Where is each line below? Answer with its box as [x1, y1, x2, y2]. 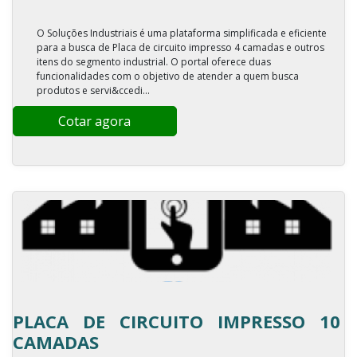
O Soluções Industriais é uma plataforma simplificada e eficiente [37, 26, 327, 40]
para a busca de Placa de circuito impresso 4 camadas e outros [37, 41, 324, 54]
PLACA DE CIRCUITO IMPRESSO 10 [13, 309, 340, 333]
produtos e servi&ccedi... [37, 84, 150, 97]
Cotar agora [58, 112, 131, 130]
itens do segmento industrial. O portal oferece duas [37, 55, 271, 69]
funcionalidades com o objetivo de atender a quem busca [37, 69, 299, 83]
